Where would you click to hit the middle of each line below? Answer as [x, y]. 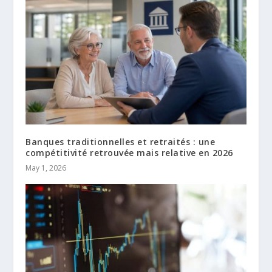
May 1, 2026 [46, 168]
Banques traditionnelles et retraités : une [121, 141]
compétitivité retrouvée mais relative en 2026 [129, 152]
